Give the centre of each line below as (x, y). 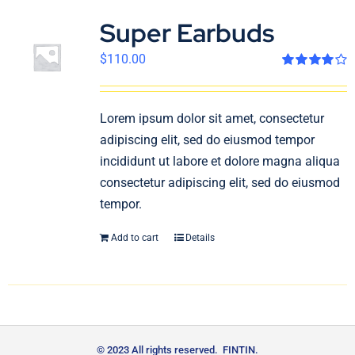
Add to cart (134, 238)
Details (200, 238)
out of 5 (299, 91)
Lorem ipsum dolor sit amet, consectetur (212, 118)
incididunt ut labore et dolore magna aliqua (219, 161)
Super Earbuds (187, 33)
